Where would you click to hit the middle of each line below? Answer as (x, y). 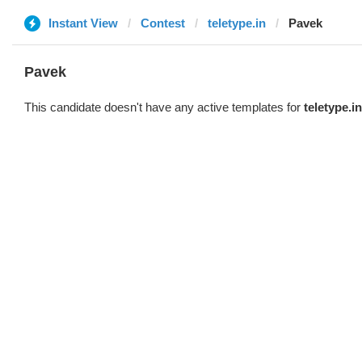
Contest (163, 23)
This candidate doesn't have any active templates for (164, 107)
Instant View (83, 23)
